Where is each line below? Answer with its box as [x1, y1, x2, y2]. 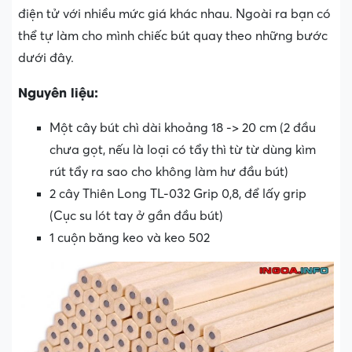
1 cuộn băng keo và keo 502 [49, 230, 210, 245]
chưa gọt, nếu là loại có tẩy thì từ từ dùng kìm [49, 142, 316, 157]
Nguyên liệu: [18, 82, 98, 101]
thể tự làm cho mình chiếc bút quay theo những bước [18, 28, 328, 43]
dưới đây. [18, 50, 74, 65]
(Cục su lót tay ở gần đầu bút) [49, 208, 223, 223]
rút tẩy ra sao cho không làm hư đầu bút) [49, 164, 288, 179]
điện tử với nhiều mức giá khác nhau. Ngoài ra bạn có [18, 6, 331, 21]
